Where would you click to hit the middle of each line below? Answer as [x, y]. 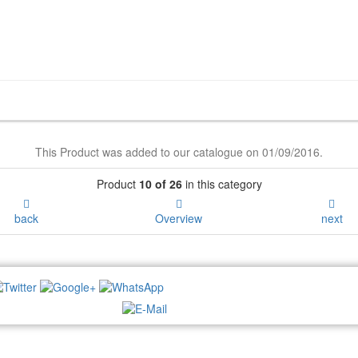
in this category [222, 183]
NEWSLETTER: [243, 286]
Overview [179, 218]
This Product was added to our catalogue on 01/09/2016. [179, 151]
